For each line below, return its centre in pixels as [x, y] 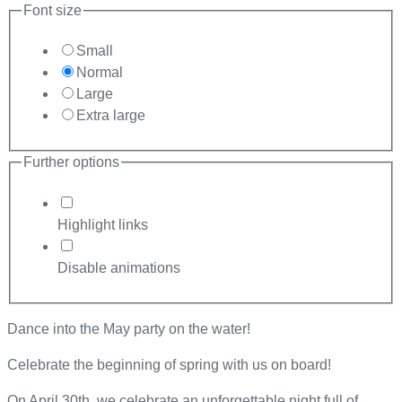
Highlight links [103, 224]
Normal [100, 73]
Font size [52, 10]
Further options [71, 162]
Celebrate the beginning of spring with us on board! [169, 364]
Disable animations [119, 267]
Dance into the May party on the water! [129, 328]
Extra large [111, 116]
